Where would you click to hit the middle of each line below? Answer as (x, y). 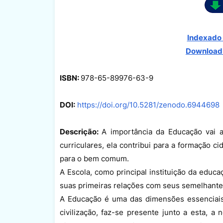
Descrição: (81, 131)
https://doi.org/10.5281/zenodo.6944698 (148, 105)
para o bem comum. (94, 158)
